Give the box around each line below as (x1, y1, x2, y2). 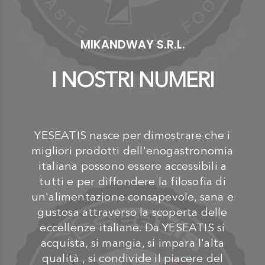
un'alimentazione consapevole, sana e (31, 189, 234, 203)
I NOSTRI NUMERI (51, 66, 214, 92)
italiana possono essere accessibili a (38, 159, 227, 173)
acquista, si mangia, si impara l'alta (40, 235, 225, 250)
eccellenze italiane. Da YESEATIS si (40, 220, 225, 234)
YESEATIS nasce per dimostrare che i (34, 128, 231, 142)
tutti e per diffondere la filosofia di (39, 174, 226, 188)
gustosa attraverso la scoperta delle (37, 205, 228, 219)
